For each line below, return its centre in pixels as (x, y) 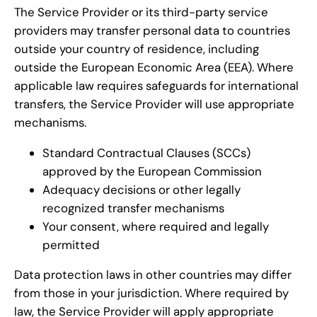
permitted (71, 244)
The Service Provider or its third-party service (141, 12)
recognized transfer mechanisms (133, 208)
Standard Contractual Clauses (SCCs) (146, 152)
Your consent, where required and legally (156, 226)
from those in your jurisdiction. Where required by (151, 293)
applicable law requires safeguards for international (156, 85)
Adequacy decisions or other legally (142, 189)
